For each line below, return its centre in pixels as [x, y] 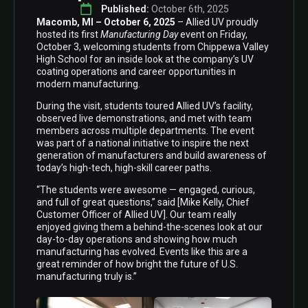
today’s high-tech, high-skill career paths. [124, 167]
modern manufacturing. [88, 84]
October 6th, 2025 [190, 9]
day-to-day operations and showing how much [137, 239]
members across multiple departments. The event [145, 130]
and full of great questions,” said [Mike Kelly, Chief [143, 202]
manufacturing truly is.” [87, 276]
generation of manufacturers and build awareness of [152, 155]
